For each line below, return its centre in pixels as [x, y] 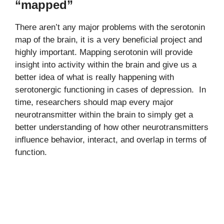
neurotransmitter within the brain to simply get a [104, 114]
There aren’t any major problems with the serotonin [110, 27]
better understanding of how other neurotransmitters [112, 127]
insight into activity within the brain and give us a [106, 64]
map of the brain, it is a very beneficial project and [108, 39]
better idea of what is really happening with [94, 77]
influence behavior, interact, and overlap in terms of [111, 139]
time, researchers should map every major [94, 102]
